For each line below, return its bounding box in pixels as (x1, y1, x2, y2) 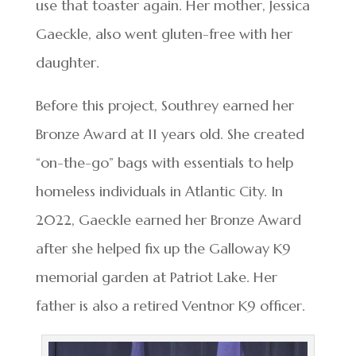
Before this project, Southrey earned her (35, 95, 294, 114)
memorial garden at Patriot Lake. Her (35, 267, 277, 286)
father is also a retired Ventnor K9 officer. (35, 296, 305, 315)
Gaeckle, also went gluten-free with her (35, 24, 292, 43)
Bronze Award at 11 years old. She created (35, 124, 304, 143)
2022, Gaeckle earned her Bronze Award (35, 210, 301, 229)
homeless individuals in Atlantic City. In (35, 181, 283, 200)
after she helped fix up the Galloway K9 (35, 238, 291, 257)
